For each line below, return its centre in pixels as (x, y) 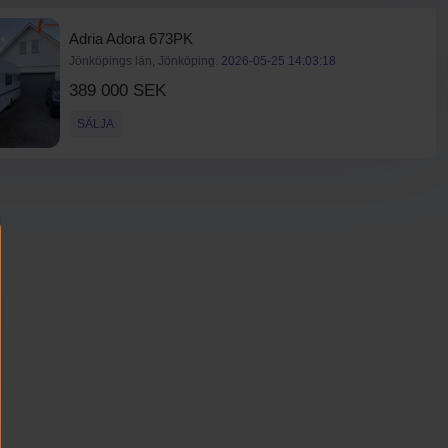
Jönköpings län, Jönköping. (144, 61)
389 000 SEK (117, 90)
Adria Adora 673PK (130, 38)
